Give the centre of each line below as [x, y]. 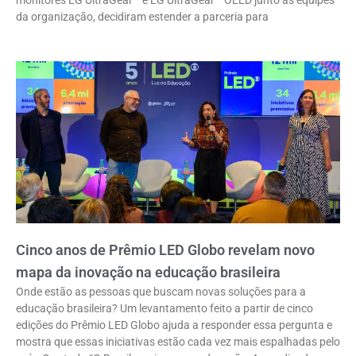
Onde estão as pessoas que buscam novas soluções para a [161, 291]
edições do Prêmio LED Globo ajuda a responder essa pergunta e [174, 325]
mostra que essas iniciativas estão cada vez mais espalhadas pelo [178, 341]
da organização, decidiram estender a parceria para [142, 16]
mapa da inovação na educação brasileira [148, 272]
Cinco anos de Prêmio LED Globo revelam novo [165, 250]
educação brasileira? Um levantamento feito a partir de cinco [164, 308]
